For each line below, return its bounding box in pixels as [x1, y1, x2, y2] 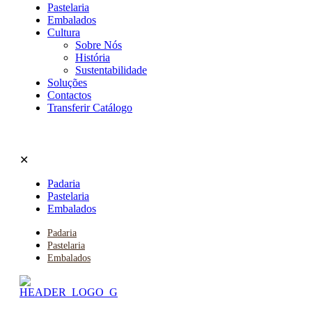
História [75, 52, 110, 63]
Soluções [47, 77, 87, 88]
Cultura [47, 26, 80, 38]
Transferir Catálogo [47, 102, 132, 114]
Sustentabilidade [75, 64, 147, 76]
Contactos [47, 89, 91, 101]
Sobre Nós [75, 39, 122, 51]
